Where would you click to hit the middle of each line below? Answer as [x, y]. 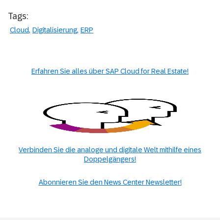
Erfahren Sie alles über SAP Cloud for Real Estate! [110, 71]
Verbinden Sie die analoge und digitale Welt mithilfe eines [110, 150]
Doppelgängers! [110, 159]
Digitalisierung [55, 30]
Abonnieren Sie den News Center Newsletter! [110, 182]
